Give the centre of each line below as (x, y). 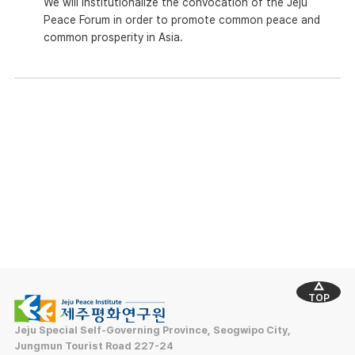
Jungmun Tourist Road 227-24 (94, 346)
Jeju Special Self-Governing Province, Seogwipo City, (152, 330)
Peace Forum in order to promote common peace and (181, 20)
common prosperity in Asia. (113, 38)
